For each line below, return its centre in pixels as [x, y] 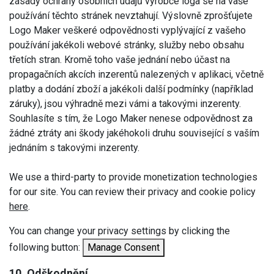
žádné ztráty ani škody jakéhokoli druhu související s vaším [134, 133]
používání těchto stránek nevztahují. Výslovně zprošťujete [131, 15]
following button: [45, 247]
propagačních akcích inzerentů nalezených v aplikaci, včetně [136, 74]
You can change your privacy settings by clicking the [120, 231]
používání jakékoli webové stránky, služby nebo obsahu [127, 45]
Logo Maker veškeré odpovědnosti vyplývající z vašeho [128, 30]
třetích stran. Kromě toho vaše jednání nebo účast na [120, 59]
